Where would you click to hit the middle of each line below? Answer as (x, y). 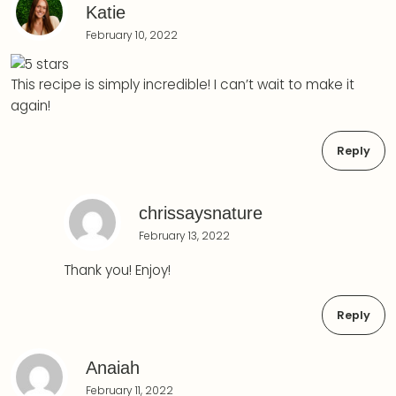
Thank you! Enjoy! (117, 270)
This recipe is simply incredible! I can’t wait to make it (183, 85)
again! (30, 106)
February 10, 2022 (132, 35)
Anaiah (113, 367)
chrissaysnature (200, 213)
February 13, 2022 (184, 235)
